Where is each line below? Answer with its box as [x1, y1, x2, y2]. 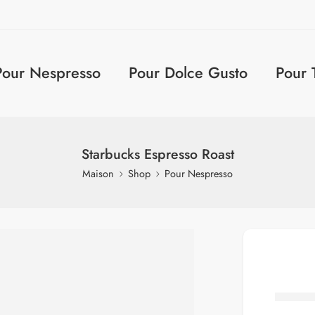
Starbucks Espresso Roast [81, 144, 234, 164]
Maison [82, 166, 114, 181]
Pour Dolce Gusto [128, 62, 247, 84]
